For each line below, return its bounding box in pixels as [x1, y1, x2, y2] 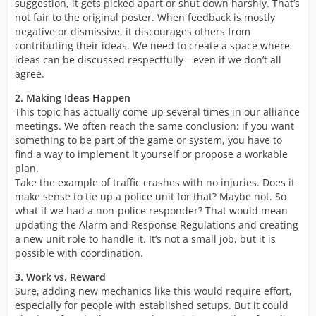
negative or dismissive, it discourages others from [15, 25, 250, 38]
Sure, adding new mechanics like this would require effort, [15, 284, 292, 298]
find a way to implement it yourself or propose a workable [15, 147, 288, 161]
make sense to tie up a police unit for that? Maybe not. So [15, 190, 286, 203]
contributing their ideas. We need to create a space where [15, 39, 290, 52]
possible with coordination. [15, 246, 143, 260]
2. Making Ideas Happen [15, 91, 130, 104]
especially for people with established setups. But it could [15, 298, 288, 312]
